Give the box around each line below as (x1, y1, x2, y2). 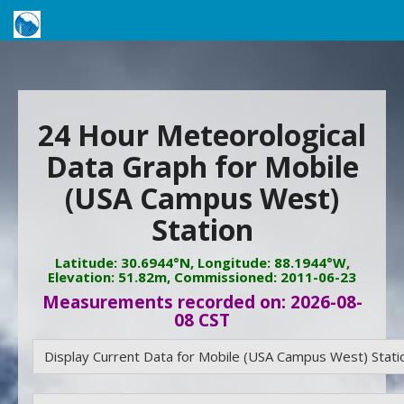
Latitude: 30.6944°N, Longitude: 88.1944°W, (54, 252, 350, 271)
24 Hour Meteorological (38, 115, 366, 154)
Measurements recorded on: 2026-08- (41, 290, 363, 314)
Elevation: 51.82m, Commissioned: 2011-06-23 (48, 267, 356, 286)
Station (151, 210, 253, 249)
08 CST (174, 308, 230, 332)
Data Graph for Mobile (45, 147, 359, 186)
